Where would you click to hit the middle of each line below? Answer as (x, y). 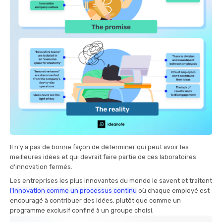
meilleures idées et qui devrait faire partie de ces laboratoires (103, 157)
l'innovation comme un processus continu (73, 190)
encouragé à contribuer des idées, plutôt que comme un (95, 200)
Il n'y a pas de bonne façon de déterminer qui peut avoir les (99, 147)
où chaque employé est (173, 190)
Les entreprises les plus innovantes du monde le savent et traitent (111, 180)
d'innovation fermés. (42, 166)
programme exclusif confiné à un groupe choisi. (83, 210)
